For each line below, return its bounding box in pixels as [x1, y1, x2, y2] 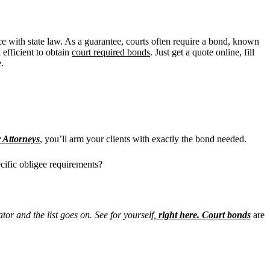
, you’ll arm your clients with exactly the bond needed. [40, 133, 246, 144]
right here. [159, 209, 199, 220]
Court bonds [202, 209, 251, 220]
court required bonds [72, 46, 150, 57]
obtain [46, 46, 72, 57]
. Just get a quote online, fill [150, 46, 254, 57]
